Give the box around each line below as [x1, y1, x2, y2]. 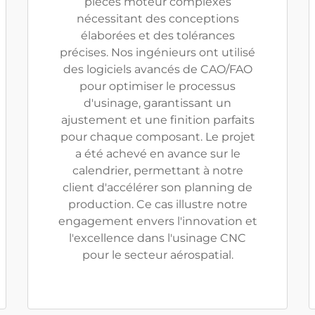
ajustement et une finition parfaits [60, 113, 255, 127]
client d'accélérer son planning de [63, 181, 252, 194]
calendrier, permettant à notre [72, 164, 243, 177]
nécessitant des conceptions [76, 12, 239, 25]
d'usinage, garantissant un [84, 96, 231, 110]
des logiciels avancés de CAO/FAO [63, 63, 252, 76]
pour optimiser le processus [79, 79, 236, 93]
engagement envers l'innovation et [58, 214, 257, 228]
